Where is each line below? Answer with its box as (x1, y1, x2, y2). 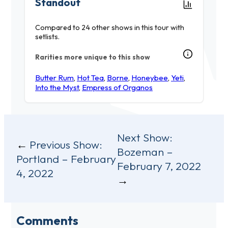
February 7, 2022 (117, 159, 202, 174)
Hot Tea (77, 72, 104, 82)
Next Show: (117, 130, 173, 145)
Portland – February (16, 152, 116, 166)
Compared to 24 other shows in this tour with (35, 23, 184, 33)
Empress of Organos (82, 82, 153, 92)
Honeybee (131, 72, 168, 82)
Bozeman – (117, 145, 174, 159)
